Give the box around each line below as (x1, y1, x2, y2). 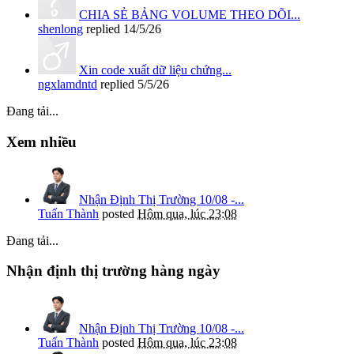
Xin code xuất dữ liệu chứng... (79, 63, 232, 77)
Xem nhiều (6, 133, 77, 150)
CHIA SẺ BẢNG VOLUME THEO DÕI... (79, 8, 300, 22)
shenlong (38, 22, 83, 36)
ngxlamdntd (38, 77, 97, 92)
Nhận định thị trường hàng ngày (6, 262, 220, 280)
